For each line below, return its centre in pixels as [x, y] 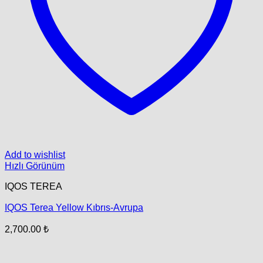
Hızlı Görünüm [35, 166]
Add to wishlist [35, 155]
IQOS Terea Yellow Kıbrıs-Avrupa [74, 207]
